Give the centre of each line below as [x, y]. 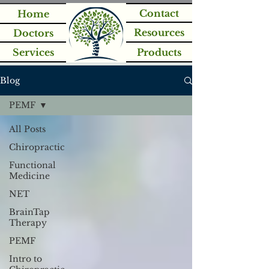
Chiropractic [37, 147]
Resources [159, 32]
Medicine [29, 176]
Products [159, 52]
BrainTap [29, 212]
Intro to [26, 259]
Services [33, 52]
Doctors [33, 33]
